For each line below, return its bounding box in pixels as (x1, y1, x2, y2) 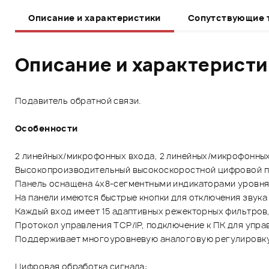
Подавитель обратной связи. (15, 94, 141, 106)
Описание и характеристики (28, 11, 161, 23)
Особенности (15, 122, 78, 134)
